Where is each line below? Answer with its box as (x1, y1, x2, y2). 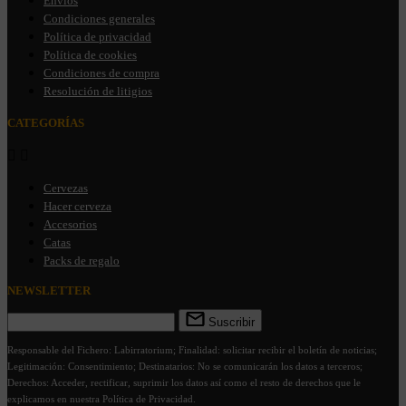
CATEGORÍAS (7, 115, 84, 130)
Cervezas (43, 181, 88, 196)
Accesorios (43, 217, 97, 232)
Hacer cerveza (43, 199, 111, 214)
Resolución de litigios (43, 84, 152, 99)
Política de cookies (43, 48, 137, 63)
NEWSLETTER (7, 284, 91, 298)
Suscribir (208, 315, 255, 330)
